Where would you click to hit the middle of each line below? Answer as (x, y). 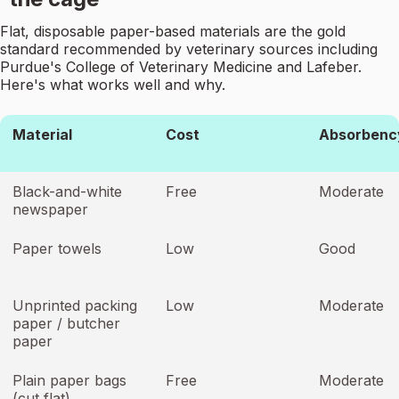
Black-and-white (67, 192)
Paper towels (57, 249)
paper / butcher (66, 324)
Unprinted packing (75, 306)
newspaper (50, 210)
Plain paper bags (69, 381)
